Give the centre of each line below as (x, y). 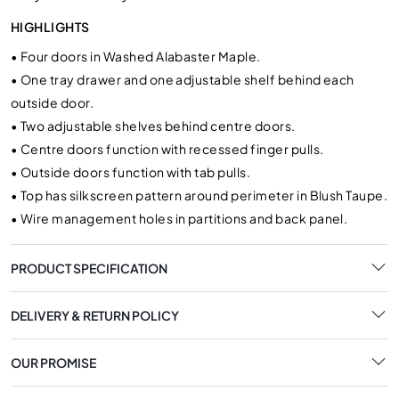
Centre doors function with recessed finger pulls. (172, 149)
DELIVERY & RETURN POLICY (95, 315)
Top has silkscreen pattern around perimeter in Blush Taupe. (204, 195)
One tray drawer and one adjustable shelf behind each (187, 79)
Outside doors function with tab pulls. (135, 172)
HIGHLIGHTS (50, 27)
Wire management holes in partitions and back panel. (184, 218)
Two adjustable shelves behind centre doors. (158, 126)
